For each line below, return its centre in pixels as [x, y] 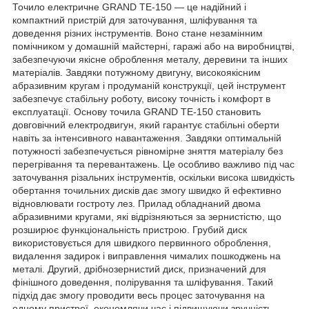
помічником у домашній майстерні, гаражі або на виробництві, [153, 46]
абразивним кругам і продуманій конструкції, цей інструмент [149, 85]
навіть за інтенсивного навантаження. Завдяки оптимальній [147, 138]
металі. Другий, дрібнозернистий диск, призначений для [139, 269]
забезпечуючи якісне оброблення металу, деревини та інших [150, 59]
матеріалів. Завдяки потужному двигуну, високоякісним [137, 72]
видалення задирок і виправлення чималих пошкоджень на [147, 256]
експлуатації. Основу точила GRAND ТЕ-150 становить [137, 111]
